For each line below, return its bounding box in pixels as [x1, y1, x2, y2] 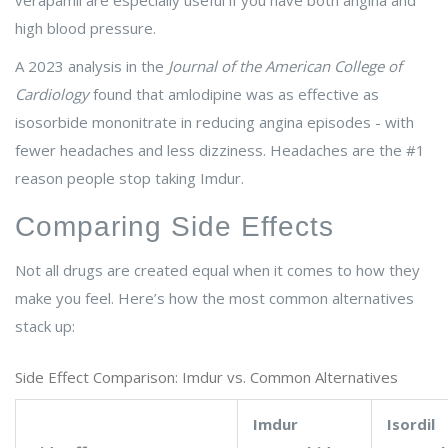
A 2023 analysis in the [15, 56, 168, 77]
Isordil [387, 414, 435, 435]
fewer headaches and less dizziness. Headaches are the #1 [15, 140, 425, 161]
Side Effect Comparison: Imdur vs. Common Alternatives [15, 367, 398, 388]
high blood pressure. [15, 18, 156, 39]
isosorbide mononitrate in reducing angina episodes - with [15, 112, 414, 133]
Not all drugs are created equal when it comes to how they [15, 260, 420, 281]
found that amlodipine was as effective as [89, 84, 379, 105]
